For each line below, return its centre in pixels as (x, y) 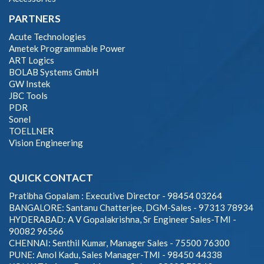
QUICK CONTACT (51, 177)
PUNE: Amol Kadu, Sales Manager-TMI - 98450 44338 (115, 254)
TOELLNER (31, 131)
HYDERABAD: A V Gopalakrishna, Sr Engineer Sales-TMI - (123, 219)
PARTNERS (35, 18)
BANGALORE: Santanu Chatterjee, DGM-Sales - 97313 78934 (131, 207)
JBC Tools (28, 95)
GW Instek (29, 83)
